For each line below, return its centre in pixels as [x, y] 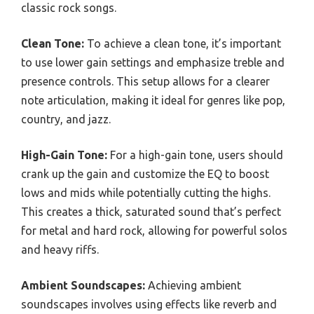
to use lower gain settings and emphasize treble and [153, 62]
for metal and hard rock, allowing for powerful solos [154, 230]
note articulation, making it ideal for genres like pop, [153, 100]
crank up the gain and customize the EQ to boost [145, 173]
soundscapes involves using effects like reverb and [149, 304]
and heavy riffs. [60, 249]
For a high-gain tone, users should [195, 155]
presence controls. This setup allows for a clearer [145, 81]
